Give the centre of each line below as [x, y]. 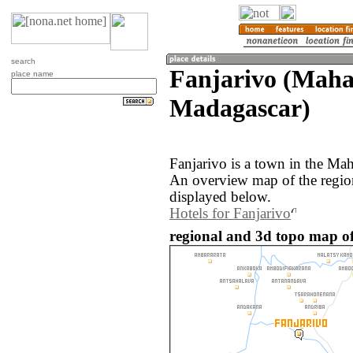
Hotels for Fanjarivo [230, 214]
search [23, 61]
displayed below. [220, 197]
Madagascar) [240, 108]
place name [32, 74]
